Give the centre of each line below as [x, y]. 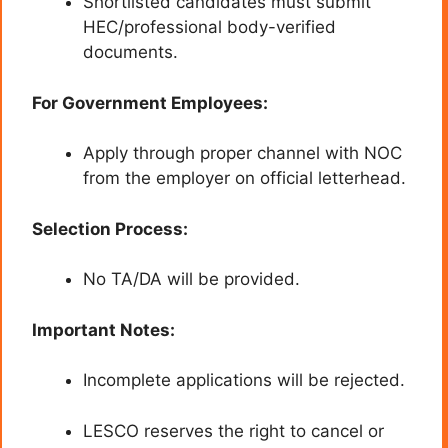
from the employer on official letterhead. [244, 178]
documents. [130, 52]
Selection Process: [110, 228]
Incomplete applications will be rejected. [244, 380]
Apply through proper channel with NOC [242, 153]
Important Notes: [103, 329]
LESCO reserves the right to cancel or [233, 430]
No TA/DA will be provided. [191, 279]
